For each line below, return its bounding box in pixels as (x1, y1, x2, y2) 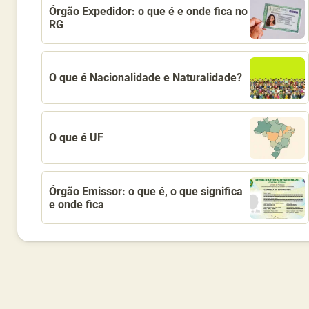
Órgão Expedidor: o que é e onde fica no (49, 4, 248, 18)
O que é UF (49, 131, 103, 144)
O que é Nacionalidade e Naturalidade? (49, 71, 242, 84)
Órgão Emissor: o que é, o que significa (49, 184, 243, 198)
